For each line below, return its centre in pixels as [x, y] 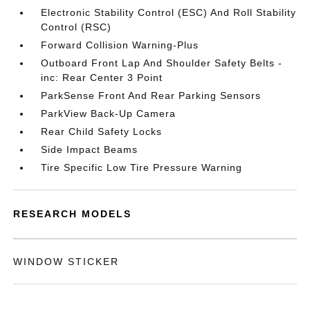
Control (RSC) [76, 27]
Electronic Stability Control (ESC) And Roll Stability [169, 12]
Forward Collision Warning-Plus [120, 45]
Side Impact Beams [90, 149]
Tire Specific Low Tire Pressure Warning [142, 167]
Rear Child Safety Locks [102, 131]
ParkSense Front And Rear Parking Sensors [151, 95]
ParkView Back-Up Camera [109, 113]
